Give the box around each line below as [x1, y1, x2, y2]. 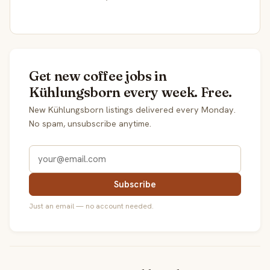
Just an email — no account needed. [29, 201, 154, 211]
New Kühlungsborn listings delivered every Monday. [29, 104, 236, 115]
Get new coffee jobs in [29, 67, 167, 84]
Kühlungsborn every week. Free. [29, 83, 232, 101]
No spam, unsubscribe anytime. [29, 118, 151, 129]
